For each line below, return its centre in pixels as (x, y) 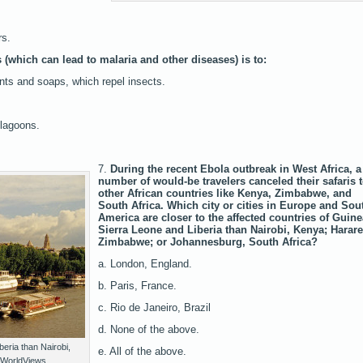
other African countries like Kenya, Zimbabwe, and (225, 193)
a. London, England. (145, 263)
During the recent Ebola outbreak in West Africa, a (236, 169)
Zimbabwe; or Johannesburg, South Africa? (208, 241)
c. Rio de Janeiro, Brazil (154, 307)
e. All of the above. (142, 351)
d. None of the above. (149, 329)
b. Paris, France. (137, 285)
